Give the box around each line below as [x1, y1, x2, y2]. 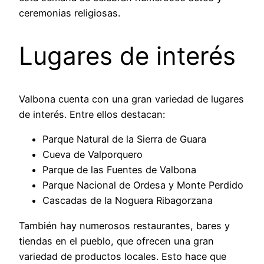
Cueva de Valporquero [42, 148, 143, 161]
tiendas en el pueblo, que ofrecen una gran [19, 235, 214, 247]
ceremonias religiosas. [19, 7, 120, 19]
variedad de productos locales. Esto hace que [19, 250, 226, 262]
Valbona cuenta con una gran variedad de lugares [19, 93, 244, 105]
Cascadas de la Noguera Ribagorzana [42, 194, 213, 207]
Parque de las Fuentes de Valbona [42, 164, 196, 176]
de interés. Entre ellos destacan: [19, 108, 165, 120]
